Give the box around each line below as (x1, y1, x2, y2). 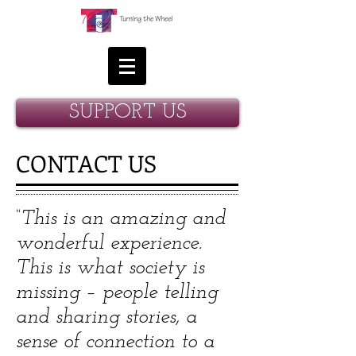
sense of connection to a (16, 331, 215, 353)
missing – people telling (16, 282, 218, 304)
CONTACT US (16, 148, 157, 179)
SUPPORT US (68, 102, 187, 123)
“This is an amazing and (16, 208, 226, 230)
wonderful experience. (16, 233, 202, 254)
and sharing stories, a (16, 307, 197, 328)
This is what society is (16, 257, 204, 279)
